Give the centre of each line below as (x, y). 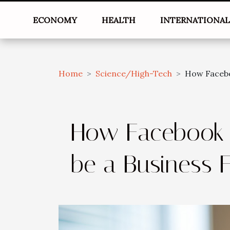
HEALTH (119, 20)
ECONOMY (55, 20)
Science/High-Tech (134, 73)
